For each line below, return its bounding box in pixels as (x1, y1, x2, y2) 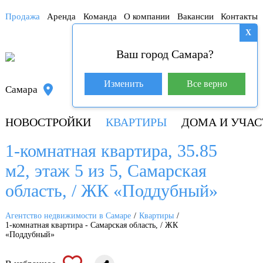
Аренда (47, 12, 76, 21)
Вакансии (177, 12, 214, 21)
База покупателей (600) (165, 52, 248, 61)
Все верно (186, 79, 227, 89)
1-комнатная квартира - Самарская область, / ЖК (5, 221, 178, 230)
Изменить (103, 79, 143, 89)
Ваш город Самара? (116, 48, 214, 60)
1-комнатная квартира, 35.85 (5, 141, 217, 160)
